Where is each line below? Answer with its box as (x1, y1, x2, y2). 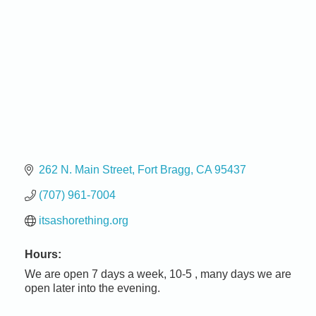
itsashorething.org (39, 214, 128, 227)
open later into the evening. (25, 282, 160, 295)
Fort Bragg (138, 164, 190, 176)
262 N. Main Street (39, 164, 132, 176)
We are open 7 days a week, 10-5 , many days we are (25, 268, 291, 281)
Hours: (25, 248, 61, 261)
